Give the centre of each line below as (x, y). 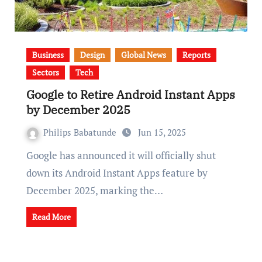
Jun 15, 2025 (162, 132)
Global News (143, 54)
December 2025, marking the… (94, 190)
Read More (51, 216)
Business (48, 54)
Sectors (45, 72)
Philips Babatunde (81, 132)
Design (92, 54)
